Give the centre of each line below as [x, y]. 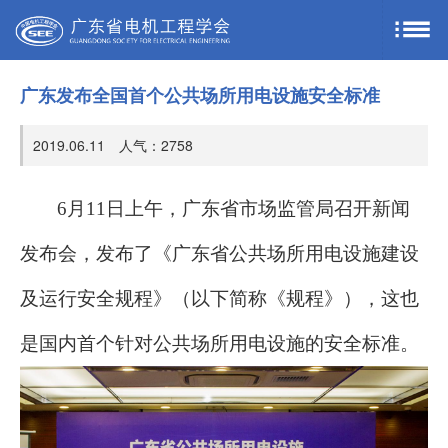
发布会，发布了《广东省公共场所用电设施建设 [219, 253]
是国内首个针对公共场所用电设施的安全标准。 [219, 343]
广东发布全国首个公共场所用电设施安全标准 [200, 95]
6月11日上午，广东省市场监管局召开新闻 [233, 208]
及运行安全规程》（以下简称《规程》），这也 [219, 298]
